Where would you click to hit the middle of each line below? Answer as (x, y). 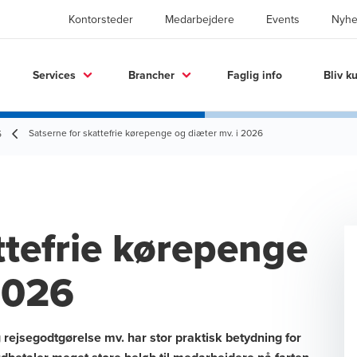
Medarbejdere (200, 19)
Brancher (151, 75)
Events (283, 19)
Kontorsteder (101, 19)
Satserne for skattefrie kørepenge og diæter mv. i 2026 (146, 133)
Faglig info (255, 75)
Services (54, 75)
